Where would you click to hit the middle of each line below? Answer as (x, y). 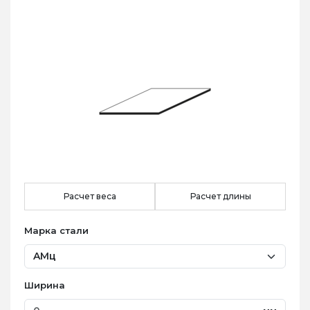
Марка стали (56, 230)
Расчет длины (220, 196)
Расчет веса (90, 196)
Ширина (45, 285)
